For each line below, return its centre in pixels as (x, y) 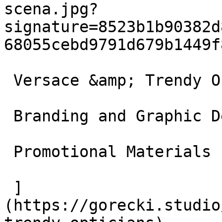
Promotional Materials (9, 152)
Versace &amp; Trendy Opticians (9, 80)
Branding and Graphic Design (9, 116)
